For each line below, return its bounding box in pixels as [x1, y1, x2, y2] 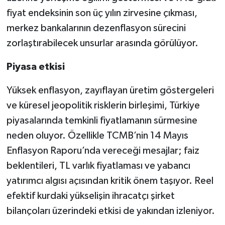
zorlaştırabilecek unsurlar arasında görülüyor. [6, 38, 198, 49]
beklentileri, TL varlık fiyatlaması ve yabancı [6, 161, 190, 171]
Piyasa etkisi [6, 62, 65, 72]
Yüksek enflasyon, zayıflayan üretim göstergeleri [6, 85, 214, 96]
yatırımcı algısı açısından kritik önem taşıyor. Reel [6, 176, 213, 186]
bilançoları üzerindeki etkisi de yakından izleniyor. [6, 206, 215, 216]
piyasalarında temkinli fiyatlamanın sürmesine [6, 116, 197, 126]
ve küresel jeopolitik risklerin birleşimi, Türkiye [6, 100, 200, 111]
